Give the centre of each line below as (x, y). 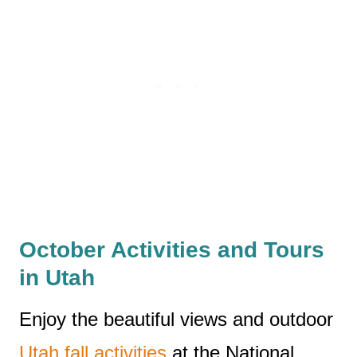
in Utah (57, 277)
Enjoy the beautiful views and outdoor (176, 319)
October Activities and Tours (172, 249)
